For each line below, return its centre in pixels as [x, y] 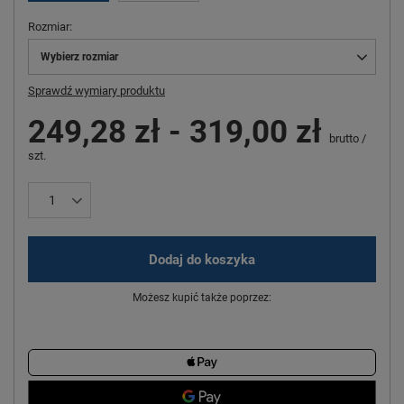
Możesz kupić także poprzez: [202, 298]
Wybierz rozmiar [79, 57]
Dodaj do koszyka [202, 259]
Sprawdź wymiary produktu [96, 91]
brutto [343, 139]
